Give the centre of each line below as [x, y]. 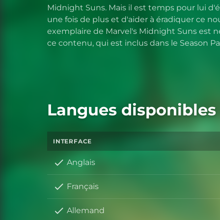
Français [83, 187]
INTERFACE [73, 141]
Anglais [81, 163]
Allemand [86, 211]
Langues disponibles [132, 110]
